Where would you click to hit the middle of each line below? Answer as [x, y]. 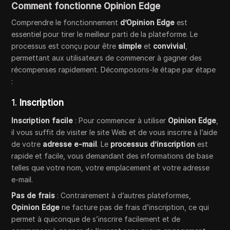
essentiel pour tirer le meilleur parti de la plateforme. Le [105, 34]
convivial [169, 46]
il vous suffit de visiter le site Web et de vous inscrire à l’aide [114, 132]
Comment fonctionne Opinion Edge [86, 6]
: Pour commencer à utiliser [121, 121]
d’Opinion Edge [148, 23]
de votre [27, 144]
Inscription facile [42, 121]
